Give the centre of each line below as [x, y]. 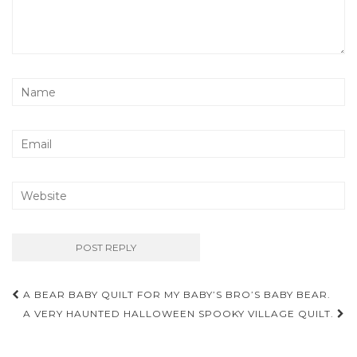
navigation [71, 321]
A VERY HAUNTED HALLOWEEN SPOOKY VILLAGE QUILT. [180, 314]
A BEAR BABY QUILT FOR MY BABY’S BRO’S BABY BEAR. [175, 295]
